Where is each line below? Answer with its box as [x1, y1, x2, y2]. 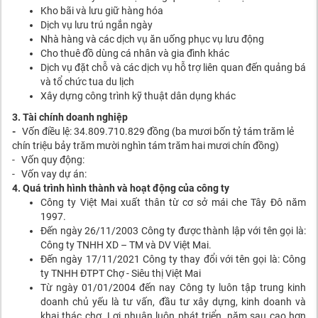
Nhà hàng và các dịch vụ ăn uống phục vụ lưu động [40, 33, 264, 45]
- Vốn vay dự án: [12, 168, 87, 180]
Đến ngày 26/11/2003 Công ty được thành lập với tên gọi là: [40, 225, 306, 237]
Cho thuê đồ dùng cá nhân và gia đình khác [40, 48, 229, 60]
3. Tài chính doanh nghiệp [12, 111, 128, 124]
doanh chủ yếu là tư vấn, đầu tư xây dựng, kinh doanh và [40, 296, 306, 308]
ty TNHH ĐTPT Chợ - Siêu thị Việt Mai [40, 268, 201, 280]
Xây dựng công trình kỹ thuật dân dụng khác [40, 90, 236, 102]
